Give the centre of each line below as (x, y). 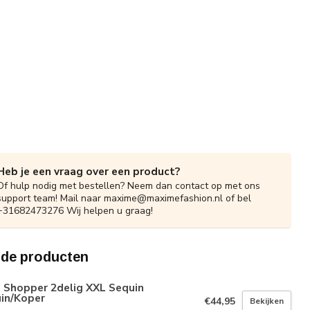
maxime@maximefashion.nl (163, 198)
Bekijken (267, 301)
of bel (237, 198)
